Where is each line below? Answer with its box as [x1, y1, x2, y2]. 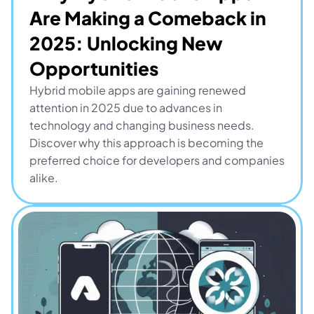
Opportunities [29, 57, 158, 80]
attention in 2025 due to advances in [29, 100, 222, 115]
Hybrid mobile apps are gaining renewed [29, 83, 246, 97]
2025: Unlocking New [29, 32, 223, 55]
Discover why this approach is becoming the [29, 135, 264, 150]
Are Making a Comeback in [29, 6, 266, 29]
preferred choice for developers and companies [29, 153, 285, 168]
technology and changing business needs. [29, 118, 254, 132]
